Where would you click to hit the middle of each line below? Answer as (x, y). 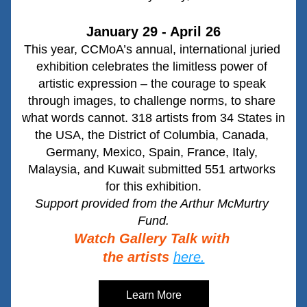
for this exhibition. (153, 186)
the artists (136, 257)
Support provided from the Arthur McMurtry (152, 204)
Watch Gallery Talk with (153, 238)
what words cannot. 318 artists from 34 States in (153, 118)
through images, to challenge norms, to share (152, 101)
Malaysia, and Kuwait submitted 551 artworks (152, 169)
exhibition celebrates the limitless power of (152, 66)
